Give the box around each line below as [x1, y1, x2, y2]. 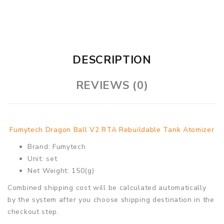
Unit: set [27, 153, 57, 163]
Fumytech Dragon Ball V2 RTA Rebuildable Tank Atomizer [9, 124, 214, 134]
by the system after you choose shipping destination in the [7, 194, 214, 204]
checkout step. [7, 206, 59, 216]
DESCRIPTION [72, 52, 151, 67]
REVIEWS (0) [75, 77, 148, 93]
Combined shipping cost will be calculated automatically [7, 182, 206, 192]
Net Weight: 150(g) [27, 165, 94, 175]
